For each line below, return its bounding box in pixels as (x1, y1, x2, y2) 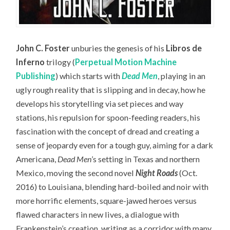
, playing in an (158, 70, 206, 81)
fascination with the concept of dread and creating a (16, 126, 200, 136)
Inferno (16, 56, 45, 67)
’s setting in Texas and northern (91, 154, 200, 164)
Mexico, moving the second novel (16, 167, 136, 178)
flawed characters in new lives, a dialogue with (16, 209, 180, 219)
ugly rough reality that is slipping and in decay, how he (16, 84, 206, 94)
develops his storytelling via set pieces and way (16, 98, 184, 108)
